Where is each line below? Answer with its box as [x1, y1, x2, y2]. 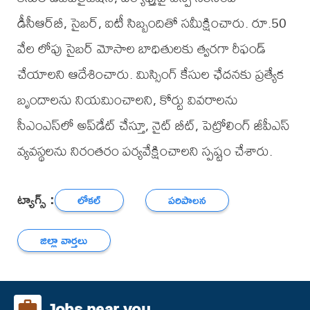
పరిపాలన [168, 190, 207, 210]
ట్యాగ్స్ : [17, 185, 55, 212]
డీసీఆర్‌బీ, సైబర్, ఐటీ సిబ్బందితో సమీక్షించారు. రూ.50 [17, 9, 286, 37]
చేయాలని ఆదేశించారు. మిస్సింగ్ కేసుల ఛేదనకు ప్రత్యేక [17, 60, 284, 88]
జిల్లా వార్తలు [40, 230, 88, 250]
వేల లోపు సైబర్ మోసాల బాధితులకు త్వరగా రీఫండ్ [17, 35, 266, 62]
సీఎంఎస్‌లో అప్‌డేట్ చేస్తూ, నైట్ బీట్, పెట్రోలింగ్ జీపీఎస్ [17, 111, 290, 139]
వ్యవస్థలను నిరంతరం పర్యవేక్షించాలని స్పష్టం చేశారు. [17, 137, 273, 165]
